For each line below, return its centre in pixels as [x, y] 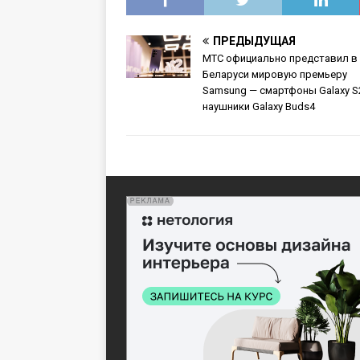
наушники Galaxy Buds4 [259, 106]
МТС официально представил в [280, 58]
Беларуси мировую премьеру [275, 74]
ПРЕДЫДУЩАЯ [254, 41]
